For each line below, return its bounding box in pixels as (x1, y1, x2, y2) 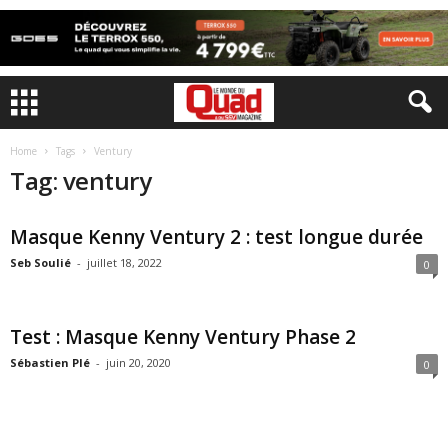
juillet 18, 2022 (87, 255, 162, 270)
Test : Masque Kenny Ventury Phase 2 (10, 324, 356, 350)
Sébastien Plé (10, 355, 90, 370)
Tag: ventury (10, 164, 152, 197)
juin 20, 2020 (106, 355, 171, 370)
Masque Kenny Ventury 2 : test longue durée (10, 224, 423, 250)
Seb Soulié (10, 255, 71, 270)
